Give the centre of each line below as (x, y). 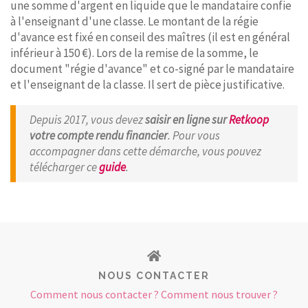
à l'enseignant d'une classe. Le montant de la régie (134, 21)
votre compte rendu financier (99, 135)
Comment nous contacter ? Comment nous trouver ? (154, 294)
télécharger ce (64, 167)
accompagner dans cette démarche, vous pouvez (145, 151)
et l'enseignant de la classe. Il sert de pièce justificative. (147, 85)
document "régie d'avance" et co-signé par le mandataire (152, 69)
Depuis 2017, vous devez (87, 120)
